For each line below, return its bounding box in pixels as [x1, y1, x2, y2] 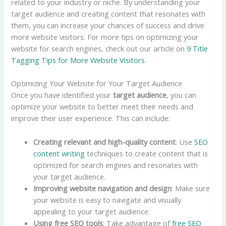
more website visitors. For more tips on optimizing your [11, 32, 199, 42]
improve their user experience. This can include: [11, 113, 171, 124]
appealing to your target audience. [33, 206, 150, 216]
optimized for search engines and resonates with [33, 159, 198, 170]
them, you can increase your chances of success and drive [11, 20, 205, 31]
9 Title [187, 43, 208, 54]
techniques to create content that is [85, 148, 208, 158]
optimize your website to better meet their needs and [11, 101, 194, 112]
